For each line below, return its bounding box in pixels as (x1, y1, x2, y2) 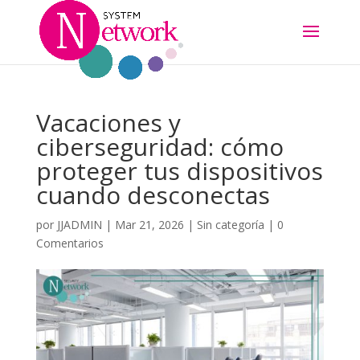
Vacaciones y (35, 106, 181, 139)
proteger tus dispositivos (35, 154, 323, 187)
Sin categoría (196, 217, 264, 232)
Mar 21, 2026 (114, 217, 184, 232)
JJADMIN (56, 217, 102, 232)
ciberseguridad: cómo (35, 130, 284, 163)
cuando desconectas (35, 178, 270, 211)
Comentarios (35, 235, 104, 251)
